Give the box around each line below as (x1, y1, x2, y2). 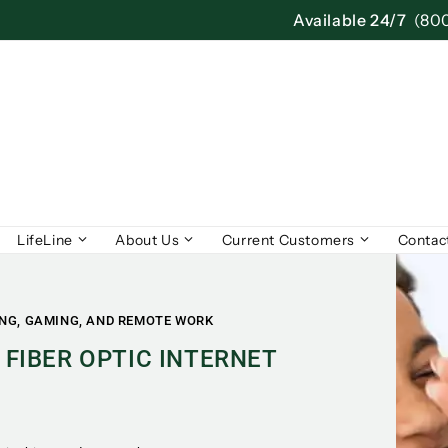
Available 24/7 (292, 10, 407, 30)
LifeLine (16, 231, 73, 249)
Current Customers (221, 231, 355, 249)
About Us (115, 231, 180, 249)
